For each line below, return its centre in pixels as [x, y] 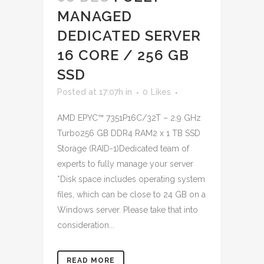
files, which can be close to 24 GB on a [131, 194]
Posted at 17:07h [90, 92]
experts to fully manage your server [125, 164]
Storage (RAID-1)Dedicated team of [123, 148]
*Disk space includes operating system [131, 179]
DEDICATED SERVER [129, 36]
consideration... [86, 225]
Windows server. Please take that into [128, 210]
